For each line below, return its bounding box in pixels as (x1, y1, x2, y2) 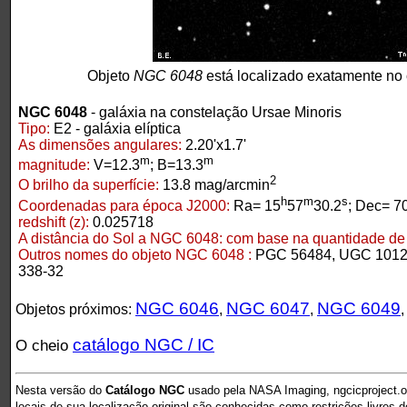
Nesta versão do (15, 382, 105, 397)
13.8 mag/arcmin (163, 177, 270, 194)
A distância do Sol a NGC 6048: (18, 231, 223, 247)
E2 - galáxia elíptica (50, 121, 181, 137)
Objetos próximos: (15, 302, 135, 318)
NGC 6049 (317, 299, 401, 319)
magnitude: (18, 157, 90, 174)
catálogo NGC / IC (73, 335, 214, 355)
